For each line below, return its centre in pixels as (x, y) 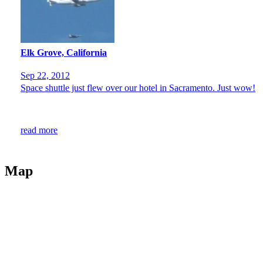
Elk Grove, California (64, 52)
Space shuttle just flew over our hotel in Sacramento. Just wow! (138, 88)
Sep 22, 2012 (45, 76)
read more (39, 130)
